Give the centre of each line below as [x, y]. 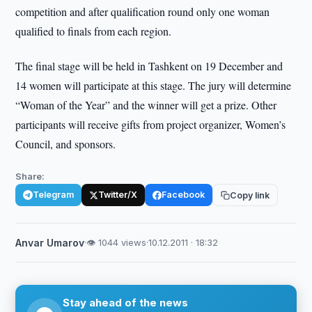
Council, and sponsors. [66, 144]
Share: [30, 176]
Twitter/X [118, 195]
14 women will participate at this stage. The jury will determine [154, 85]
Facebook [184, 195]
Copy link [250, 195]
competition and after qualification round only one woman [143, 11]
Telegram [54, 195]
